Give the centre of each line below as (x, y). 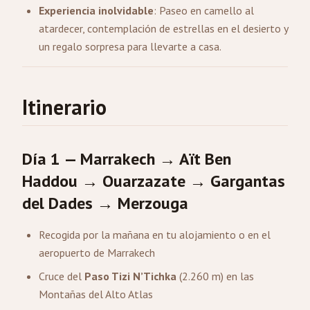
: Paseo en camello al (204, 10)
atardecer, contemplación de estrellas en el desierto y (163, 28)
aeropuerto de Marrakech (97, 253)
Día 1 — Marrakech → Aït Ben (127, 159)
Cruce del (62, 276)
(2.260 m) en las (215, 276)
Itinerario (64, 107)
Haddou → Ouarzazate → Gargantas (154, 181)
